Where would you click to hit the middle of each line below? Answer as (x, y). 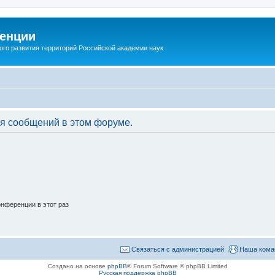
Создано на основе (77, 266)
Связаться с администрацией (178, 249)
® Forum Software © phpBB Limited (177, 266)
